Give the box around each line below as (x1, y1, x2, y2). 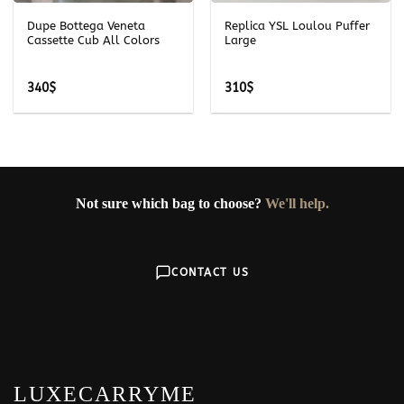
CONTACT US (171, 265, 249, 279)
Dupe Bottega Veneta (26, 18, 145, 32)
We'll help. (264, 195, 329, 211)
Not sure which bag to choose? (75, 195, 265, 211)
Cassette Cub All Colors (26, 32, 160, 47)
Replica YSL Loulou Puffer (224, 18, 370, 32)
